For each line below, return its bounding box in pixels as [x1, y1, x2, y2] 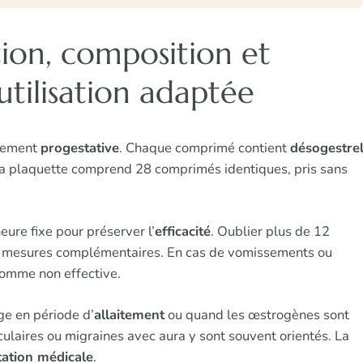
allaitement [94, 305, 164, 325]
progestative [41, 139, 119, 158]
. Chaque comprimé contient [119, 139, 290, 158]
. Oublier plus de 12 [211, 222, 330, 241]
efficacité [155, 222, 211, 241]
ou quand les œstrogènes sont [164, 305, 349, 325]
